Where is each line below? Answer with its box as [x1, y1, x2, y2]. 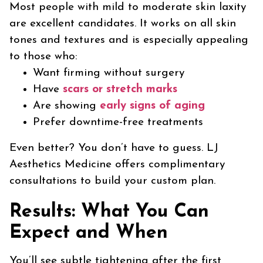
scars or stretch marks [63, 84, 177, 95]
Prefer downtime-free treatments [33, 117, 203, 128]
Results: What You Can [9, 203, 209, 221]
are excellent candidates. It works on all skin [9, 18, 236, 29]
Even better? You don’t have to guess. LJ [9, 143, 218, 154]
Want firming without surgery [33, 68, 184, 79]
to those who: [9, 51, 77, 62]
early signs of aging [100, 100, 205, 112]
